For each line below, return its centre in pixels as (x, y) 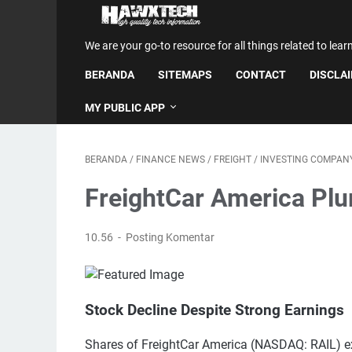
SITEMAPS (185, 75)
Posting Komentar (170, 237)
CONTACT (261, 75)
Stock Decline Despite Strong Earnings (214, 310)
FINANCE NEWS (170, 159)
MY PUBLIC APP (125, 108)
